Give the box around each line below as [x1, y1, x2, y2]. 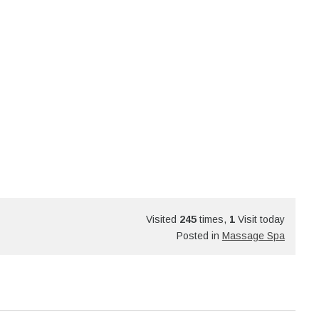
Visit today [234, 214, 285, 225]
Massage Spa [221, 230, 285, 241]
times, [196, 214, 229, 225]
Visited [145, 214, 179, 225]
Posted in [176, 230, 222, 241]
